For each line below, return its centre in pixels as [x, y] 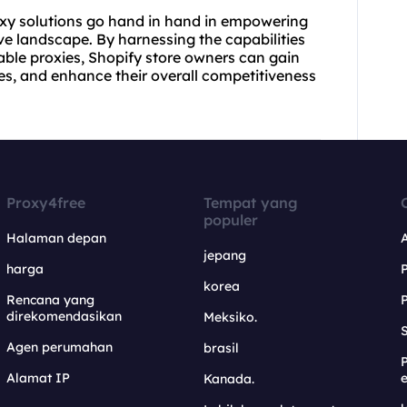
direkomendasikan [65, 317]
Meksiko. [230, 318]
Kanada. [228, 379]
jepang [224, 256]
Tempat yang [250, 203]
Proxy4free [46, 203]
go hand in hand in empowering [195, 21]
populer [230, 220]
